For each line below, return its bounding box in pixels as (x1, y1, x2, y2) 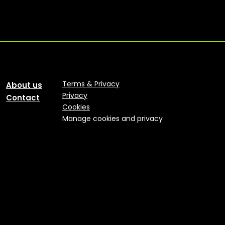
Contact (6, 92, 40, 103)
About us (6, 79, 42, 90)
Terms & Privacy (62, 78, 120, 89)
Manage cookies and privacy (62, 113, 163, 124)
